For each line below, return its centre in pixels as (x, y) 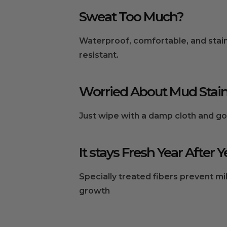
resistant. (99, 55)
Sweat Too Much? (131, 16)
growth (94, 191)
